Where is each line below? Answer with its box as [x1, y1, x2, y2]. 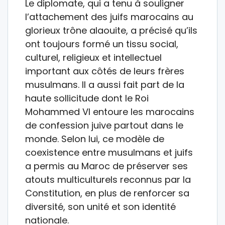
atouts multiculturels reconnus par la [25, 173, 191, 186]
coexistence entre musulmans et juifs [25, 146, 193, 159]
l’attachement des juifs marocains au [25, 10, 193, 23]
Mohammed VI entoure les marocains [25, 105, 194, 118]
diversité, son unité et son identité [25, 200, 176, 213]
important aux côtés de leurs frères [25, 64, 184, 77]
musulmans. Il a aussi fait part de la [25, 78, 184, 91]
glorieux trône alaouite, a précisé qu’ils [25, 24, 197, 37]
